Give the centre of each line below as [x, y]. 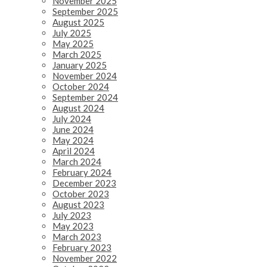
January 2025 [80, 65]
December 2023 [84, 183]
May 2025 [73, 43]
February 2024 [82, 172]
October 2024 [81, 86]
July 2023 [72, 215]
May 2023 [73, 226]
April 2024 [74, 150]
